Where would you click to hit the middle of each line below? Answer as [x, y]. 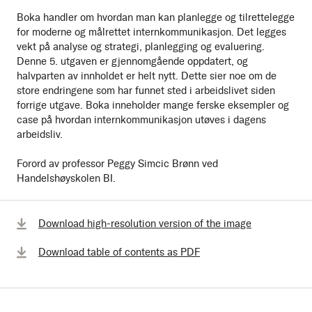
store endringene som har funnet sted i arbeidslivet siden [146, 90]
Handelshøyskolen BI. [66, 178]
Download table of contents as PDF [119, 252]
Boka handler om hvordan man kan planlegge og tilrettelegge [156, 17]
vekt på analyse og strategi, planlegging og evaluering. [141, 46]
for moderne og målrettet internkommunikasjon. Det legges [151, 32]
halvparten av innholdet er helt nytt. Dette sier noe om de [147, 76]
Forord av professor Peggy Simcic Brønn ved [117, 163]
